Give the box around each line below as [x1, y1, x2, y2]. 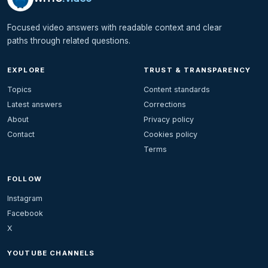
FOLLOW [7, 174, 42, 183]
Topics [7, 84, 32, 94]
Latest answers [7, 99, 62, 109]
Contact [7, 129, 35, 139]
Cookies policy [144, 129, 197, 139]
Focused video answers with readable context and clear [7, 22, 222, 32]
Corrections [144, 99, 186, 109]
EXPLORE [7, 65, 45, 74]
